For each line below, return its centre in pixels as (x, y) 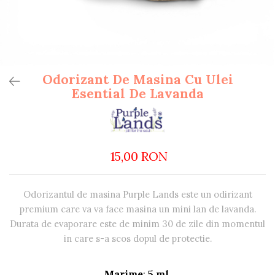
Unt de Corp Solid (47, 82)
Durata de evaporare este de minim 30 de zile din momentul (137, 224)
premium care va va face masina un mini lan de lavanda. (137, 209)
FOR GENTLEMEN (48, 44)
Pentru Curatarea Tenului (61, 63)
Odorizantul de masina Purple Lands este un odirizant (137, 195)
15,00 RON (139, 157)
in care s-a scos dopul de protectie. (137, 239)
